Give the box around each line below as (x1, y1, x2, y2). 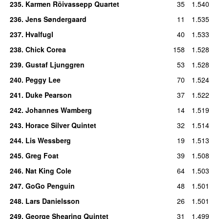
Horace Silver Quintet (25, 120, 96, 130)
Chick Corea (25, 44, 66, 54)
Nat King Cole (25, 165, 71, 175)
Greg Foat (25, 150, 59, 160)
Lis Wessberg (25, 135, 71, 145)
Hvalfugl (25, 29, 53, 39)
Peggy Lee (25, 74, 61, 85)
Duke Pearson (25, 89, 72, 100)
